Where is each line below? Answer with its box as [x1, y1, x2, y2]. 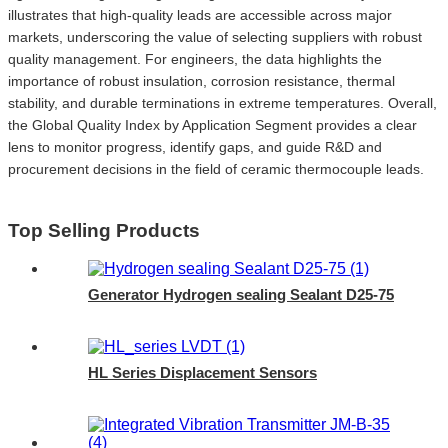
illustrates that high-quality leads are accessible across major [8, 6, 392, 23]
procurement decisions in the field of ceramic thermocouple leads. [8, 160, 424, 177]
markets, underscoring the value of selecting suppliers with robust [8, 28, 422, 45]
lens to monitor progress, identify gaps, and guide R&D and [8, 138, 382, 155]
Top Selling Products [8, 219, 200, 241]
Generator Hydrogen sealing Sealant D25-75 [88, 286, 394, 304]
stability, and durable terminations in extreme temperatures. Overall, [8, 94, 437, 111]
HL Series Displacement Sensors [88, 364, 317, 382]
